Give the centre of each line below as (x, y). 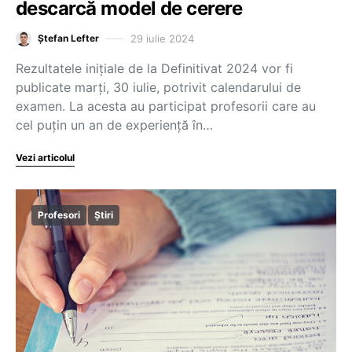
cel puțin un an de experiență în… (114, 125)
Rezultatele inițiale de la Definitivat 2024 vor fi (154, 68)
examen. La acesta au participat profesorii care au (166, 106)
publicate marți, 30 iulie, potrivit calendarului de (158, 87)
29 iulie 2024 (162, 38)
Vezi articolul (45, 158)
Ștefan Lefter (68, 38)
